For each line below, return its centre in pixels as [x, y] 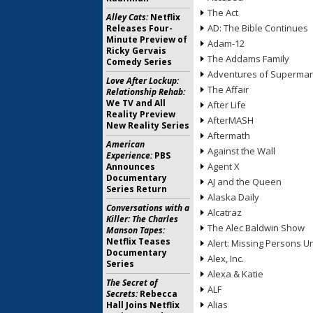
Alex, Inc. [226, 259]
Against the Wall [241, 151]
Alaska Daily [233, 197]
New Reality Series [148, 125]
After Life [227, 105]
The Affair [228, 89]
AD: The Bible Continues [258, 28]
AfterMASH [231, 120]
